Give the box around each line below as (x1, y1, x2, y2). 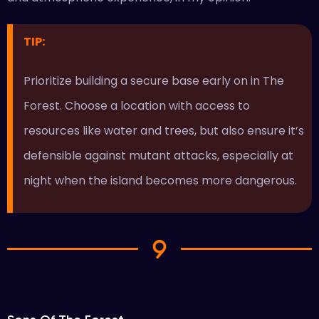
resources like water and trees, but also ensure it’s (23, 122, 304, 140)
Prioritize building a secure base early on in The (23, 73, 284, 90)
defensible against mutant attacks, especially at (23, 147, 293, 164)
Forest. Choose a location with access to (23, 98, 250, 115)
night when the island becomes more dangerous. (23, 172, 300, 189)
